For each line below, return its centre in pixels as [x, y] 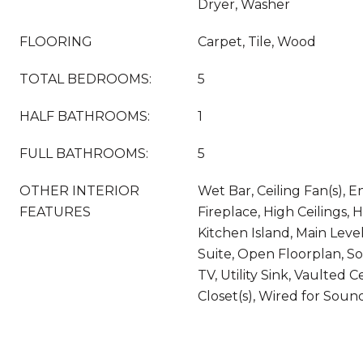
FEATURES [55, 212]
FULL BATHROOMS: [84, 154]
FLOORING [56, 42]
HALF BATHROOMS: [85, 116]
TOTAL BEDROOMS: [85, 79]
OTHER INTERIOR [79, 191]
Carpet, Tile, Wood [257, 42]
